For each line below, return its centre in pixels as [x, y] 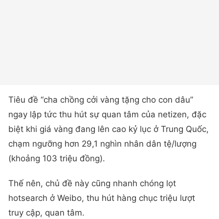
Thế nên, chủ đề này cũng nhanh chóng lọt [92, 183]
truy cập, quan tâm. [46, 212]
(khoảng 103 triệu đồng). [57, 158]
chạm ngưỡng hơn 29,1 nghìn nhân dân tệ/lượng [102, 143]
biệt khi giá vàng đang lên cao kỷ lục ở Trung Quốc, [109, 129]
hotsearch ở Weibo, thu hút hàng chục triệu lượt [102, 198]
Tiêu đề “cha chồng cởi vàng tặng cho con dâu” [101, 99]
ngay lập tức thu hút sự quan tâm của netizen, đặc [107, 114]
